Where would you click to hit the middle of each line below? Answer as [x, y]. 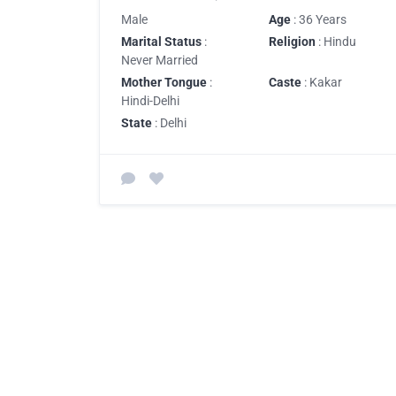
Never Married [160, 60]
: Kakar [322, 82]
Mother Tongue [164, 82]
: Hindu [336, 41]
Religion [292, 41]
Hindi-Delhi [150, 100]
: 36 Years [319, 19]
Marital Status [161, 41]
